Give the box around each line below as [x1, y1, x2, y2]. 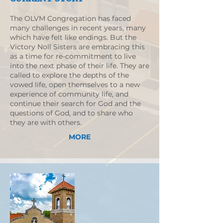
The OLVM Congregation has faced [10, 14, 131, 23]
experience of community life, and [10, 90, 128, 99]
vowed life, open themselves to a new [10, 80, 140, 89]
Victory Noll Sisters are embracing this [10, 42, 145, 51]
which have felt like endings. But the [10, 33, 136, 42]
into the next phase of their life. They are [10, 61, 149, 70]
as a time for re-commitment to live [10, 52, 136, 61]
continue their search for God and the [10, 99, 141, 108]
